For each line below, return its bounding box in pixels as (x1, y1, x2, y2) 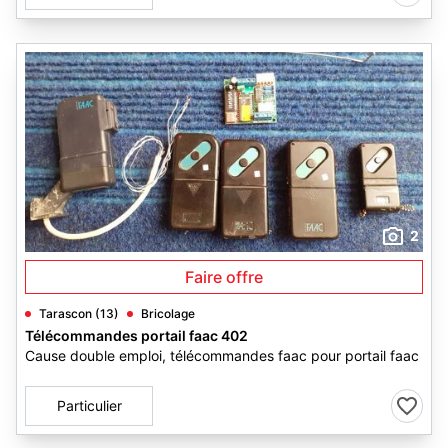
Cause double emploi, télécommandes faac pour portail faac (25, 347, 419, 364)
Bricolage (141, 306, 195, 321)
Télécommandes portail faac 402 (25, 327, 248, 344)
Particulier (56, 397, 122, 414)
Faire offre (185, 267, 263, 287)
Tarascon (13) (39, 306, 119, 321)
